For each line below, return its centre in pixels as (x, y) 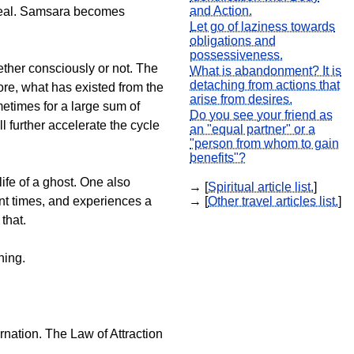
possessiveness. (236, 55)
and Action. (221, 11)
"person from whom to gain (264, 143)
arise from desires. (241, 99)
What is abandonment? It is (265, 71)
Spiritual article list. (261, 187)
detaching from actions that (265, 85)
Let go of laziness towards (262, 26)
